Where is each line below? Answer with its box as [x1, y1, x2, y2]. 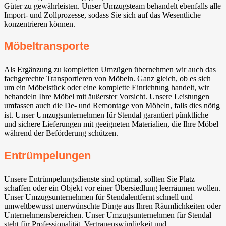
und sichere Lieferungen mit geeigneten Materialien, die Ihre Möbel [4, 120, 218, 129]
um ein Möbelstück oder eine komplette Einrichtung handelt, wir [4, 83, 209, 92]
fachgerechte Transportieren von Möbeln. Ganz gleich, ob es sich [4, 74, 211, 83]
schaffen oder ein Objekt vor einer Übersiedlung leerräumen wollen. [4, 183, 220, 192]
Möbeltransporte [4, 40, 89, 53]
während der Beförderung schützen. [4, 129, 118, 138]
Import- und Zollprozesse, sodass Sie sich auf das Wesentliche [4, 11, 201, 20]
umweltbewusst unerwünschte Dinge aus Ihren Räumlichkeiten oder [4, 201, 221, 210]
